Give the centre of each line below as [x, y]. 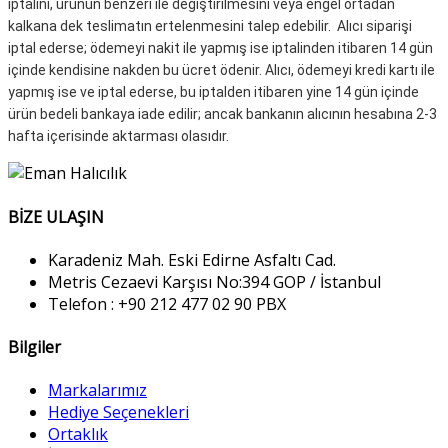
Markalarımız [97, 390]
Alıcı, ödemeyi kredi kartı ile [350, 70]
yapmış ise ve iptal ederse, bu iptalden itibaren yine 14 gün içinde [213, 92]
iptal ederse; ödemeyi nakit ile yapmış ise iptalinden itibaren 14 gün [220, 48]
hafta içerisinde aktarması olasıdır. [118, 136]
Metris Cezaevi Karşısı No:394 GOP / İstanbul [214, 281]
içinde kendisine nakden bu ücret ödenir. [136, 70]
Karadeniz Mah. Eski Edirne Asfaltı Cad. [192, 259]
